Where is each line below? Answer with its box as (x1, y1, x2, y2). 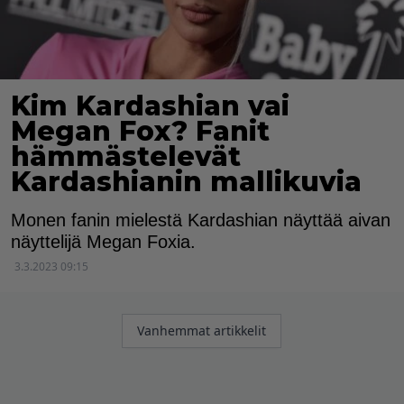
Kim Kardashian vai (11, 89, 289, 124)
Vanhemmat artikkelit (137, 322, 266, 340)
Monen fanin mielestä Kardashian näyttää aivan (11, 210, 390, 231)
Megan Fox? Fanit (11, 115, 270, 149)
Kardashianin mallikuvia (11, 165, 362, 199)
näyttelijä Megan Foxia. (11, 232, 196, 252)
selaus (122, 335, 165, 356)
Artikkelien (122, 314, 195, 335)
